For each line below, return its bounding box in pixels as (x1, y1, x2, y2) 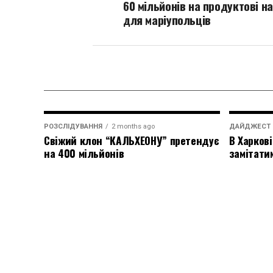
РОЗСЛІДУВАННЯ (44, 122, 102, 130)
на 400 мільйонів (44, 145, 124, 161)
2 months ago (112, 122, 155, 130)
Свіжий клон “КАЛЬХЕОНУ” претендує (44, 132, 219, 148)
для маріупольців (123, 11, 211, 29)
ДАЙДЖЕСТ (229, 122, 271, 130)
